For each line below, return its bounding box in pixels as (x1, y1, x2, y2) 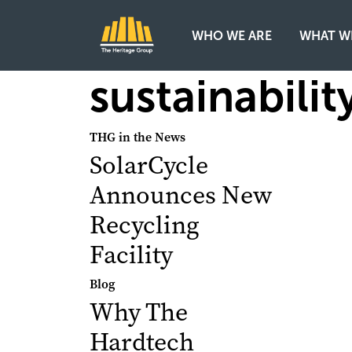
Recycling (90, 208, 200, 242)
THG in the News (90, 129, 185, 145)
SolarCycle (90, 148, 208, 182)
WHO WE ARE (192, 28, 272, 42)
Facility (90, 238, 173, 272)
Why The (90, 295, 188, 329)
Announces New (90, 178, 272, 212)
